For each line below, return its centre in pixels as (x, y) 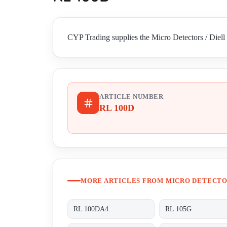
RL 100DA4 (91, 209)
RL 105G (179, 209)
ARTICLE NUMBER (131, 97)
